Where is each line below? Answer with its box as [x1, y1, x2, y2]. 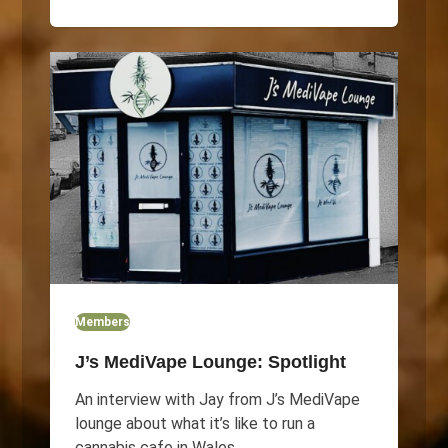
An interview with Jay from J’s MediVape [74, 389, 360, 409]
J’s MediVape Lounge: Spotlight [74, 351, 346, 372]
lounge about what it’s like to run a [74, 413, 315, 433]
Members [74, 314, 130, 329]
